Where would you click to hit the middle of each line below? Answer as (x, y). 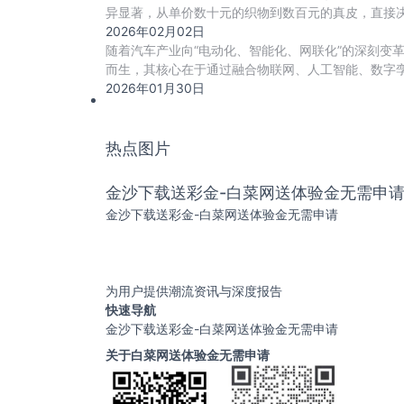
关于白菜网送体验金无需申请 (188, 355)
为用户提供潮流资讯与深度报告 (194, 291)
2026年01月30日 (155, 88)
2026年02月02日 (155, 31)
